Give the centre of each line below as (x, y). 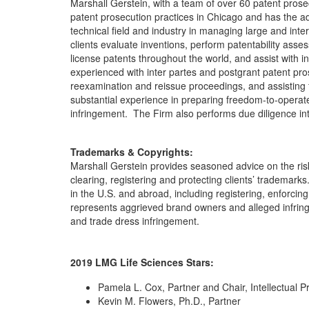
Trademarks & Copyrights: (132, 152)
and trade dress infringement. (135, 221)
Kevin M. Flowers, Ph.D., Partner (169, 301)
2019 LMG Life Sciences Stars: (142, 262)
